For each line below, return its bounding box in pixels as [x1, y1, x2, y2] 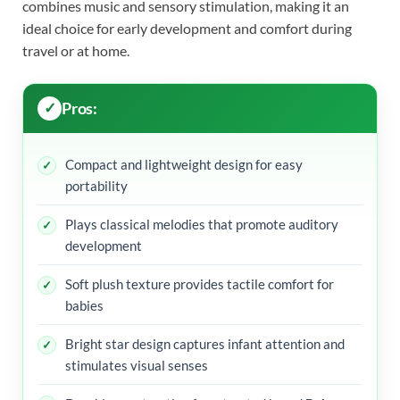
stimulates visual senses [65, 356, 208, 373]
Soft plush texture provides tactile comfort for [65, 275, 334, 292]
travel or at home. [22, 41, 129, 59]
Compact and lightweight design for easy [65, 155, 303, 172]
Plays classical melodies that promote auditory [65, 215, 338, 232]
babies [65, 296, 104, 313]
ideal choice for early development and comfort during [22, 19, 352, 37]
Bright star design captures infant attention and [65, 335, 345, 352]
